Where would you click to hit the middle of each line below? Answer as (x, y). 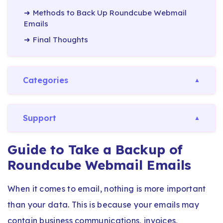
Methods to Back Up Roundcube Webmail (110, 12)
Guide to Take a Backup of (95, 149)
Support (40, 118)
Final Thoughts (60, 39)
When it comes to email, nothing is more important (107, 188)
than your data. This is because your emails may (104, 204)
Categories (46, 80)
